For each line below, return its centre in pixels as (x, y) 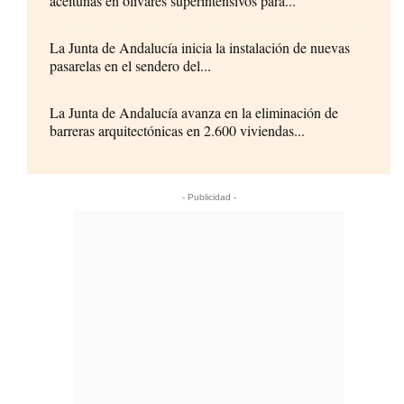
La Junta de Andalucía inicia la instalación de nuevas (200, 47)
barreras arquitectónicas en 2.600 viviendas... (177, 130)
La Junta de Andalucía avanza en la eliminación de (194, 112)
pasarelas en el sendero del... (130, 65)
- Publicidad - (209, 197)
